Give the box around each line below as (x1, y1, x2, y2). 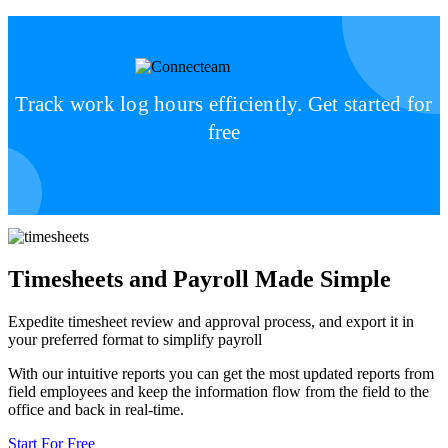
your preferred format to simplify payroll (8, 330, 262, 348)
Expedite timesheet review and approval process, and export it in (8, 312, 414, 330)
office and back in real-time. (8, 400, 184, 418)
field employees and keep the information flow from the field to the (8, 382, 429, 400)
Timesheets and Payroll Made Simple (8, 265, 391, 292)
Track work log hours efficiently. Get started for (15, 92, 433, 117)
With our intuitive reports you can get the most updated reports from (8, 364, 434, 382)
